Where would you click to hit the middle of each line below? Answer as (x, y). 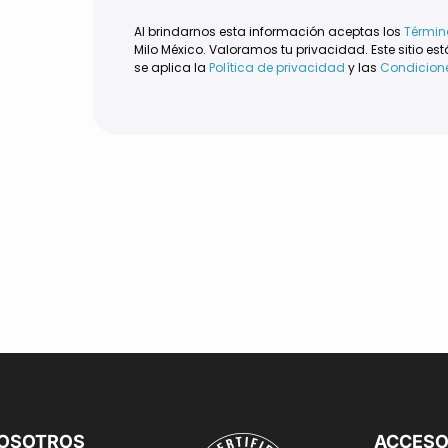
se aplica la (171, 67)
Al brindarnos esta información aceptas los (269, 31)
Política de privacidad (277, 67)
